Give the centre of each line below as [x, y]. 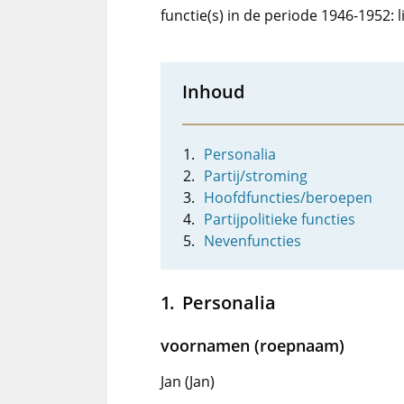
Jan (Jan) [188, 381]
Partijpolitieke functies [280, 219]
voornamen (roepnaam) [252, 345]
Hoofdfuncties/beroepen [288, 197]
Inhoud [213, 91]
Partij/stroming [256, 176]
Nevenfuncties [252, 241]
